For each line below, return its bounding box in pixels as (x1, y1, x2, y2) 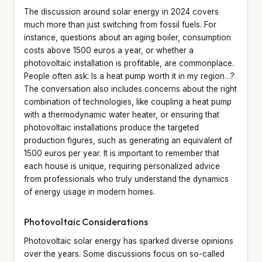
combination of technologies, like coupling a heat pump (24, 96, 232, 106)
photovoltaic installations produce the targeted (24, 122, 199, 132)
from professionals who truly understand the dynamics (24, 174, 229, 184)
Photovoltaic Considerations (24, 215, 148, 227)
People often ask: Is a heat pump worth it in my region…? (24, 71, 235, 81)
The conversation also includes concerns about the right (24, 84, 237, 94)
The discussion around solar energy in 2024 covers (24, 6, 219, 16)
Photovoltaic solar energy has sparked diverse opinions (24, 236, 233, 246)
